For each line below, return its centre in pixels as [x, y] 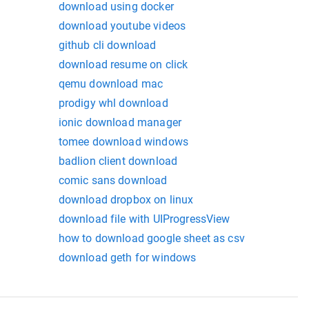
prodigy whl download [113, 103]
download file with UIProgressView [144, 219]
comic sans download [113, 181]
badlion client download [118, 161]
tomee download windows [123, 142]
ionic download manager [120, 123]
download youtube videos [122, 26]
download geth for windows [127, 258]
